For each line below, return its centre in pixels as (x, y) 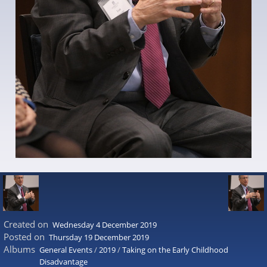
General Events (66, 250)
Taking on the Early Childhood (175, 250)
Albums (19, 249)
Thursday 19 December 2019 (99, 237)
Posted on (24, 237)
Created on (26, 224)
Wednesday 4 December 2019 (105, 225)
